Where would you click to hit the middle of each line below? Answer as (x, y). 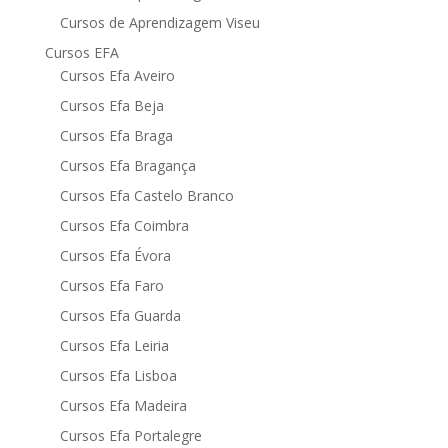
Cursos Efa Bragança (127, 165)
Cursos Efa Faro (111, 285)
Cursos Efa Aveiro (117, 75)
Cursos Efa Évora (115, 255)
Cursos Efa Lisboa (118, 375)
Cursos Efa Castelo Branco (146, 195)
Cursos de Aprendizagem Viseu (159, 22)
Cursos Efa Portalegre (130, 435)
